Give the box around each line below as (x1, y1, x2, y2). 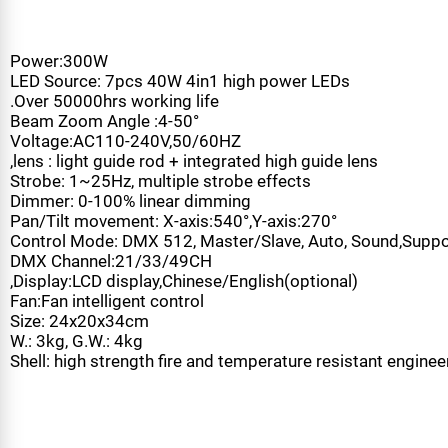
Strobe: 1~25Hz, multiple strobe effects (9, 252, 324, 274)
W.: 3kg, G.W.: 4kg (9, 419, 149, 441)
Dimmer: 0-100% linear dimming (9, 273, 262, 295)
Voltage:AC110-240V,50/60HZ (9, 210, 251, 232)
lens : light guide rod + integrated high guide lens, (13, 231, 394, 253)
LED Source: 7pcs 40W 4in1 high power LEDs (9, 148, 365, 170)
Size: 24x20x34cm (9, 398, 155, 420)
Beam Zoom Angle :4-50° (9, 190, 207, 211)
